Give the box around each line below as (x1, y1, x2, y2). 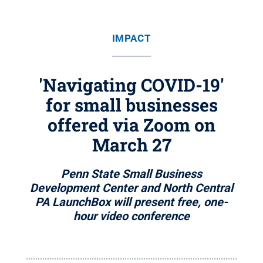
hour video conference (73, 209, 190, 223)
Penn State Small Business (61, 167, 202, 181)
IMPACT (112, 32, 151, 44)
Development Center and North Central (30, 181, 233, 195)
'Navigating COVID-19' (39, 73, 224, 96)
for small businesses (45, 93, 218, 116)
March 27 (92, 133, 171, 156)
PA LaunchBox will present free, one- (35, 195, 228, 209)
